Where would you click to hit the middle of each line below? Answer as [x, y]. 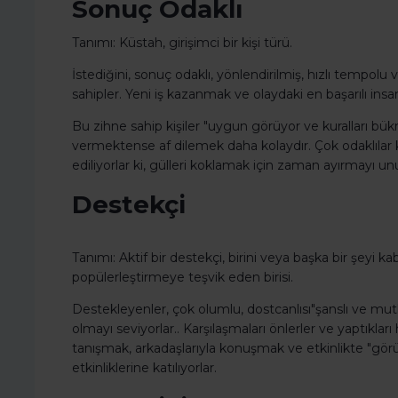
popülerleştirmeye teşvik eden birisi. [183, 278]
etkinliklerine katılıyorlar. [144, 368]
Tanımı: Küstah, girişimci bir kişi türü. [182, 43]
